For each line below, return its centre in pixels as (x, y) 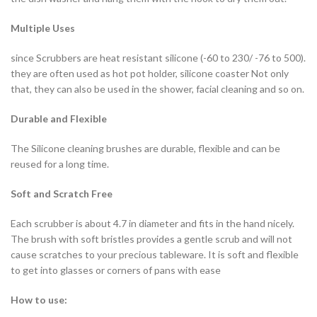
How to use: (39, 300)
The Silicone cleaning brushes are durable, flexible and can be (145, 149)
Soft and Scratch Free (62, 194)
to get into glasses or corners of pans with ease (116, 270)
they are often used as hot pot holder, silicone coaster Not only (150, 74)
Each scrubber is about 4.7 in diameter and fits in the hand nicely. (152, 224)
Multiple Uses (43, 28)
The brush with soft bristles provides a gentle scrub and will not (151, 239)
